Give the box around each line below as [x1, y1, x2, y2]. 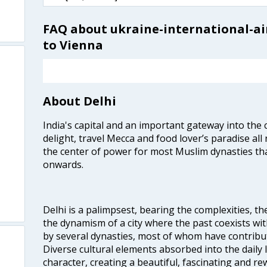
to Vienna [42, 36, 103, 53]
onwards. [42, 157, 83, 171]
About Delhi [42, 92, 116, 109]
